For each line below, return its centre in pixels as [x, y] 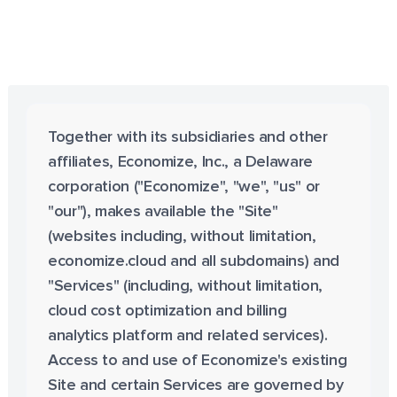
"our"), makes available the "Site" [163, 212]
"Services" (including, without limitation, [185, 286]
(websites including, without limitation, [182, 237]
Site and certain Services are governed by [195, 385]
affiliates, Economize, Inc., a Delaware [180, 162]
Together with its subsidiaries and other [187, 137]
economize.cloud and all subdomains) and [193, 261]
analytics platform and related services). [187, 336]
